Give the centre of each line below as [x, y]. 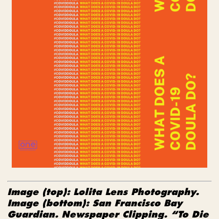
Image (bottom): [50, 203]
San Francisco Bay [137, 203]
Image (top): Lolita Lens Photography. [103, 192]
